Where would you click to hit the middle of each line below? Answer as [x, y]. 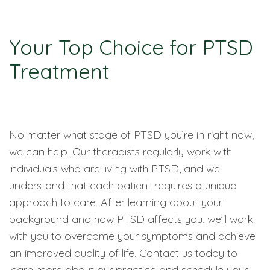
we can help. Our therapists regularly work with [121, 152]
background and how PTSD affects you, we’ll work [131, 219]
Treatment [59, 71]
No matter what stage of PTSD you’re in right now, [131, 135]
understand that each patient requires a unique [123, 185]
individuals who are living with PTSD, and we [115, 168]
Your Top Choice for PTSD [131, 47]
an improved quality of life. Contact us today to [123, 253]
